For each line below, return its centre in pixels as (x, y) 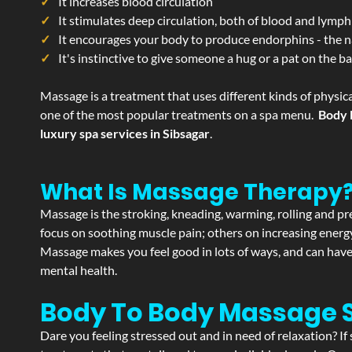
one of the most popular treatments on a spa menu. (179, 114)
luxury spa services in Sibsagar (125, 133)
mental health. (79, 270)
